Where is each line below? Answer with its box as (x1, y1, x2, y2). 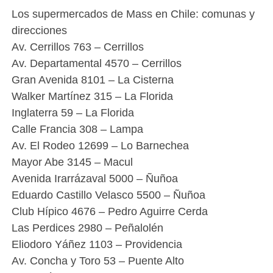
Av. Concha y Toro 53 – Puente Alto (11, 254, 184, 268)
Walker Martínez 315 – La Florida (11, 90, 173, 103)
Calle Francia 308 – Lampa (11, 122, 143, 136)
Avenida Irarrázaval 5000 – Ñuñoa (11, 172, 178, 185)
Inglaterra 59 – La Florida (11, 106, 134, 119)
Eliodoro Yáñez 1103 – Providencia (11, 238, 182, 251)
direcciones (11, 24, 67, 37)
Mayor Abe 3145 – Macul (11, 155, 133, 169)
